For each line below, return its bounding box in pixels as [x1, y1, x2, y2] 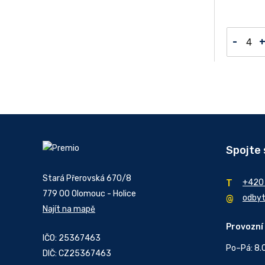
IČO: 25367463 [43, 232, 101, 243]
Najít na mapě [43, 204, 95, 214]
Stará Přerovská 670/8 [43, 173, 131, 183]
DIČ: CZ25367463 [43, 248, 111, 258]
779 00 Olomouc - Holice [43, 189, 136, 199]
